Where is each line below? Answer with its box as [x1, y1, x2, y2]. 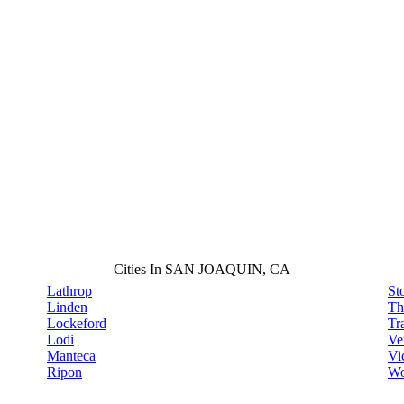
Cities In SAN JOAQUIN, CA [114, 262, 290, 278]
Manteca [47, 348, 96, 364]
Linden [47, 299, 87, 316]
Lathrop [47, 283, 92, 299]
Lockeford [47, 316, 106, 332]
